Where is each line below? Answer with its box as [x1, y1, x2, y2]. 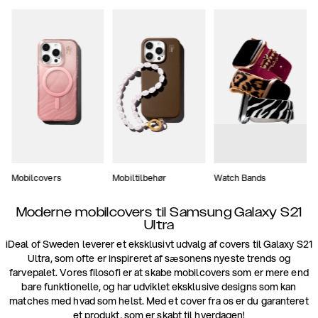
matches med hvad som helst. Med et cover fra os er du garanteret [9, 293, 309, 308]
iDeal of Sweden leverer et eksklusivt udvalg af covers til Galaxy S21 [6, 236, 312, 251]
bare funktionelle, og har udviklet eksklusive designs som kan [21, 279, 297, 294]
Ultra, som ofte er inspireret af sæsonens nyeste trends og [28, 251, 290, 265]
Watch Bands [214, 171, 266, 184]
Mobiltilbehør [112, 171, 167, 184]
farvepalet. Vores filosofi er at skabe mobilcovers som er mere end [9, 265, 309, 280]
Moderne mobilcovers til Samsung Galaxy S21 [16, 204, 302, 219]
